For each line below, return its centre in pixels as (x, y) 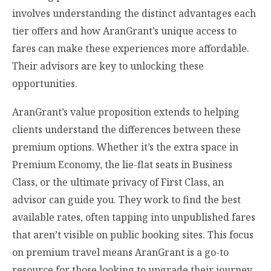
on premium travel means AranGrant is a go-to (120, 253)
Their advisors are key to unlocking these (108, 66)
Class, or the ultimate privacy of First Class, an (118, 182)
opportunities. (45, 83)
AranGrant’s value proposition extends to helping (126, 112)
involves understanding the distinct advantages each (134, 13)
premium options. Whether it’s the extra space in (125, 147)
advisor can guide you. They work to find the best (126, 200)
